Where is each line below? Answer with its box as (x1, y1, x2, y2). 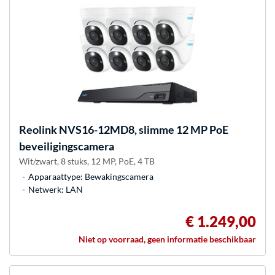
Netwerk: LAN (28, 184, 83, 195)
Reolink (19, 123, 57, 137)
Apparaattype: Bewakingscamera (28, 171, 153, 182)
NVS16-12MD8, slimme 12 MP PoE (57, 123, 228, 137)
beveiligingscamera (19, 139, 114, 153)
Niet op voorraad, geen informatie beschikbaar (79, 234, 256, 245)
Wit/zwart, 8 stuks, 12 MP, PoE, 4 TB (19, 156, 155, 167)
